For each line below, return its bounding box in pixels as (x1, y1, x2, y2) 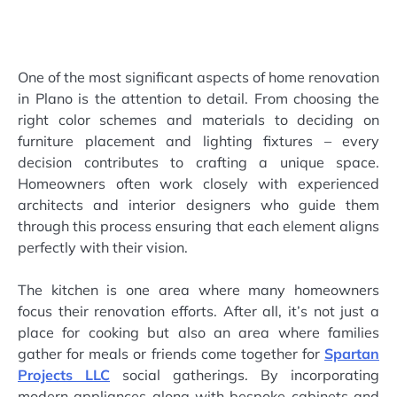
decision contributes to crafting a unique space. (18, 153, 379, 172)
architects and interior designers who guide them (18, 196, 379, 214)
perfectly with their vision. (18, 238, 188, 257)
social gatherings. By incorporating (110, 366, 379, 385)
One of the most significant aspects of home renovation (18, 68, 379, 87)
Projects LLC (18, 366, 110, 385)
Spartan (324, 345, 379, 363)
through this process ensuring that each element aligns (18, 217, 379, 236)
